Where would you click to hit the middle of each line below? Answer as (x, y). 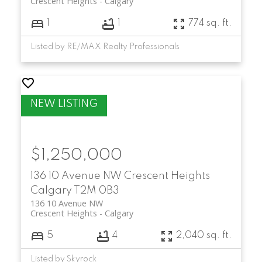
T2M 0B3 (96, 190)
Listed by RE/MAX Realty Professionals (105, 46)
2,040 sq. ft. (204, 236)
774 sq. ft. (210, 24)
